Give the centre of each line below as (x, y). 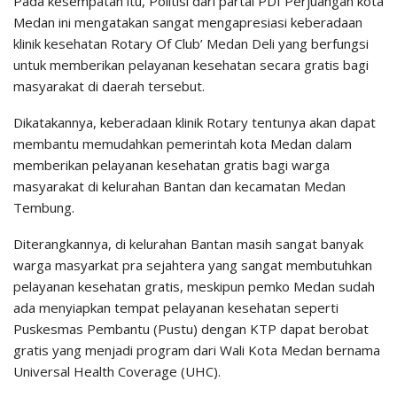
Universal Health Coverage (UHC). (117, 372)
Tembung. (44, 208)
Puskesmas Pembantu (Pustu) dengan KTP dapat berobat (191, 329)
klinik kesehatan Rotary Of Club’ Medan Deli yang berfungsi (191, 44)
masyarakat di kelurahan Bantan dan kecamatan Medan (179, 187)
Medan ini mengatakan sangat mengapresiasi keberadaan (188, 23)
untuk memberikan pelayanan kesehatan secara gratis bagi (191, 65)
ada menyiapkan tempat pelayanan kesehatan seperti (176, 308)
